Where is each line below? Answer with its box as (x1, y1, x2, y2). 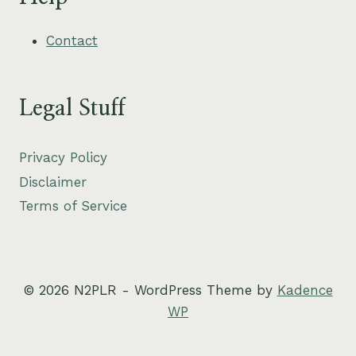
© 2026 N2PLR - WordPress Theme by (23, 281, 277, 298)
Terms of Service (19, 198, 127, 215)
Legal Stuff (19, 97, 125, 120)
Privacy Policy (19, 149, 107, 166)
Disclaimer (19, 173, 87, 190)
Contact (46, 33, 98, 49)
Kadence (277, 281, 333, 298)
